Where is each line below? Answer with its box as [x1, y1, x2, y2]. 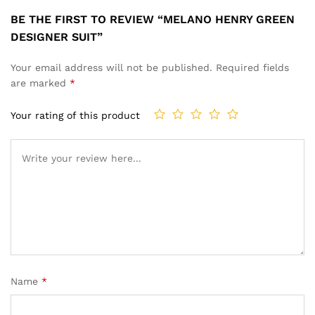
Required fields [216, 62, 289, 73]
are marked [11, 77, 70, 89]
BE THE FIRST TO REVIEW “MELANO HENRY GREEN [11, 13, 295, 26]
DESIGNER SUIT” [11, 30, 103, 44]
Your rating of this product [11, 109, 140, 121]
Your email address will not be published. [11, 62, 212, 73]
